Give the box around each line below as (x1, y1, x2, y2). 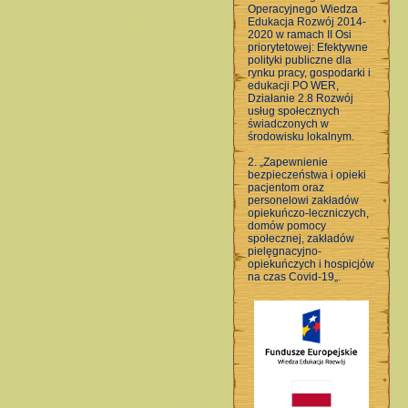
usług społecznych (248, 105, 340, 117)
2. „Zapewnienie (248, 156, 328, 168)
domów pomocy (248, 219, 326, 232)
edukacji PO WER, (248, 79, 339, 92)
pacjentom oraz (248, 181, 324, 194)
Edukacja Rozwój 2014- (248, 15, 366, 28)
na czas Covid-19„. (248, 270, 341, 283)
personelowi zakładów (248, 194, 359, 207)
